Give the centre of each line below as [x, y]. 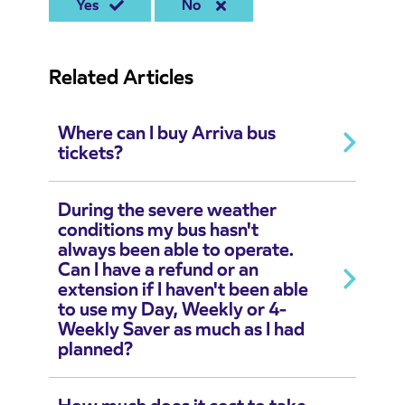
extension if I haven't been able [183, 290]
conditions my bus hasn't [158, 230]
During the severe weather [167, 210]
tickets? [90, 153]
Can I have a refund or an [158, 270]
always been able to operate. [176, 250]
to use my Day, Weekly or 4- [172, 310]
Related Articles [121, 77]
